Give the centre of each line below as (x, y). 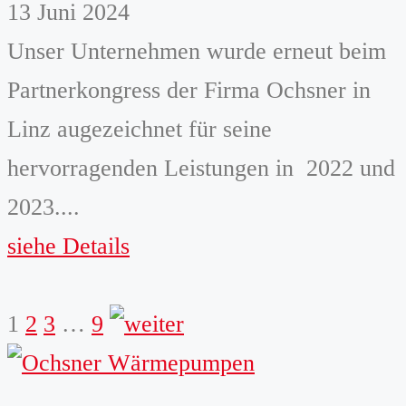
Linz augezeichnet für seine (140, 129)
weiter (139, 323)
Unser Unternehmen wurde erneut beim (197, 51)
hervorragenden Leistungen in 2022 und (201, 168)
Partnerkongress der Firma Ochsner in (189, 90)
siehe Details (68, 246)
